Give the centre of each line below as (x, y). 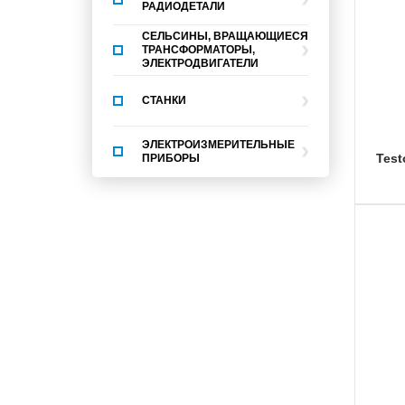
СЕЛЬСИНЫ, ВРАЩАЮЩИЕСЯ (225, 36)
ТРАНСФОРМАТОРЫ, (198, 50)
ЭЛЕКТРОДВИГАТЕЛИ (200, 63)
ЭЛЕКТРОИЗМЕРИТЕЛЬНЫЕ (218, 145)
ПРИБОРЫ (171, 158)
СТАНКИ (164, 100)
